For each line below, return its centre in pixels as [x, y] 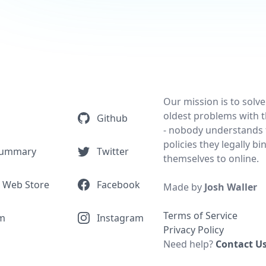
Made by [184, 187]
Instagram [120, 218]
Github [112, 118]
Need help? [190, 244]
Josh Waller [231, 187]
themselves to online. [211, 159]
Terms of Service [201, 216]
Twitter [113, 151]
